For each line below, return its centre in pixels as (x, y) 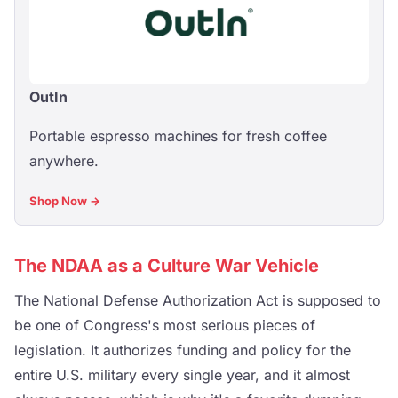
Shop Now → (65, 200)
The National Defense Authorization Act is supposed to (198, 300)
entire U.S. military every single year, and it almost (182, 374)
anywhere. (64, 160)
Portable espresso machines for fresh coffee (178, 135)
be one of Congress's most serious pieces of (165, 325)
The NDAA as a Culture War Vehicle (167, 265)
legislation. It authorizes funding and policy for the (183, 350)
